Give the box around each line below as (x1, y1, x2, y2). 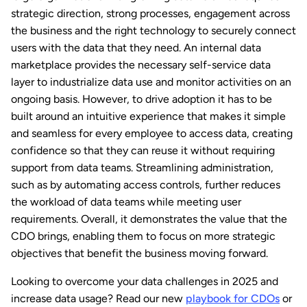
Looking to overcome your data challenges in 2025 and (11, 275, 278, 288)
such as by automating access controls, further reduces (11, 178, 280, 192)
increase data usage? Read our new (11, 292, 186, 306)
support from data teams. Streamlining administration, (11, 161, 273, 175)
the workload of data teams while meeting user (11, 195, 241, 209)
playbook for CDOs (186, 292, 280, 306)
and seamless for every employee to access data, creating (11, 127, 293, 140)
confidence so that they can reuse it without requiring (11, 144, 275, 158)
